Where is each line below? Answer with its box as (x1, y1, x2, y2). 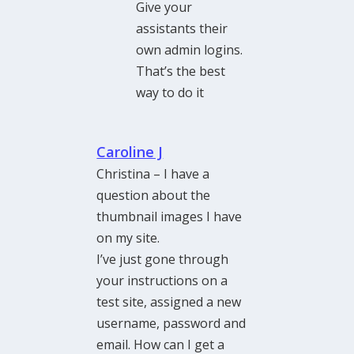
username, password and (96, 314, 247, 333)
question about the (96, 186, 211, 205)
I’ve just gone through (96, 250, 229, 269)
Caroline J (96, 142, 164, 162)
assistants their (136, 20, 228, 38)
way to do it (136, 84, 205, 102)
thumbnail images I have (96, 208, 243, 226)
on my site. (96, 229, 160, 247)
